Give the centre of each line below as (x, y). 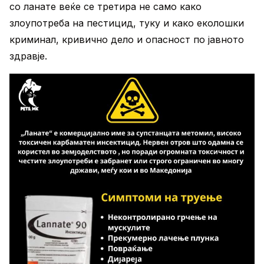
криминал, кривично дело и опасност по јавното (127, 39)
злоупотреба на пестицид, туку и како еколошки (127, 23)
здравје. (28, 56)
